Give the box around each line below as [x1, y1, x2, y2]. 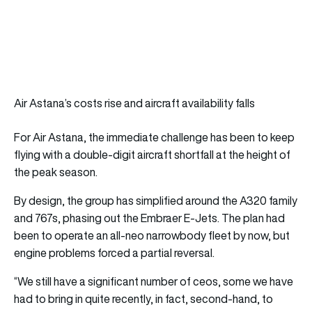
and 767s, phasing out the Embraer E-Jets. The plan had [14, 210, 285, 226]
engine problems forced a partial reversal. [14, 244, 214, 260]
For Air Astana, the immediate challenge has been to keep [14, 129, 295, 145]
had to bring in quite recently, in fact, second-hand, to [14, 290, 273, 306]
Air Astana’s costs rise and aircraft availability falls [14, 95, 255, 111]
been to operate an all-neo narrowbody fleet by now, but [14, 227, 290, 243]
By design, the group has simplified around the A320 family [14, 192, 297, 208]
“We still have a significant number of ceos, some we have [14, 273, 293, 289]
